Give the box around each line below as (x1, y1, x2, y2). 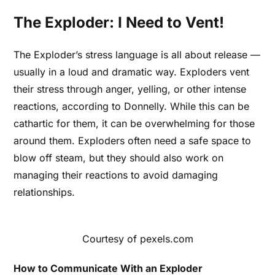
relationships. (14, 186, 76, 199)
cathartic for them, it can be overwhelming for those (14, 117, 255, 130)
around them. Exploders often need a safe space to (14, 134, 252, 147)
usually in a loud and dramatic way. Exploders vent (14, 66, 250, 79)
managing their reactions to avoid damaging (14, 169, 219, 182)
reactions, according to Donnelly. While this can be (14, 100, 250, 113)
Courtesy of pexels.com (82, 233, 193, 246)
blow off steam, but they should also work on (14, 152, 224, 165)
